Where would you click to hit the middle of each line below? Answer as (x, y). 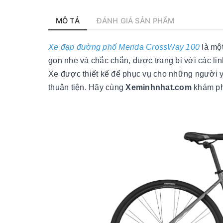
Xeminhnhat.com (159, 87)
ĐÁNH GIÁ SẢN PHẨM (135, 21)
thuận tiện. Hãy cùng (87, 87)
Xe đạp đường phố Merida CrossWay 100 (124, 47)
